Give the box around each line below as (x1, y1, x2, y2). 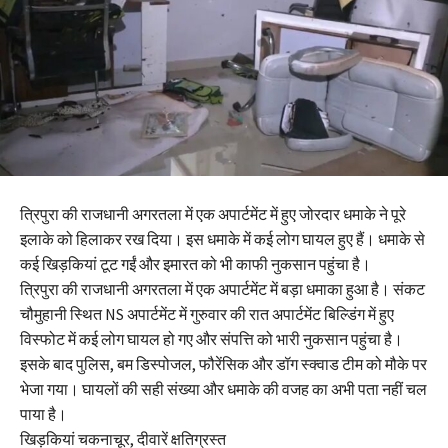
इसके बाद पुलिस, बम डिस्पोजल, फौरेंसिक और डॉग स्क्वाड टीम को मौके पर (20, 354, 427, 375)
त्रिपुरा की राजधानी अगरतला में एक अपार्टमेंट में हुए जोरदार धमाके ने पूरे (20, 204, 406, 225)
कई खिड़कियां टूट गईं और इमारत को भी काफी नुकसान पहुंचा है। (20, 254, 371, 275)
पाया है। (20, 404, 67, 425)
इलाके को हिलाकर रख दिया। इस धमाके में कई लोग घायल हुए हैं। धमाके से (20, 229, 425, 250)
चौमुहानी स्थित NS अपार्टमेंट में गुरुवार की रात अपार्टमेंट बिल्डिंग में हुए (20, 304, 394, 325)
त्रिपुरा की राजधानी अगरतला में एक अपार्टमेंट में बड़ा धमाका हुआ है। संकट (20, 279, 425, 300)
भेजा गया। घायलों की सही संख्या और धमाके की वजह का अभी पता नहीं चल (20, 379, 427, 400)
